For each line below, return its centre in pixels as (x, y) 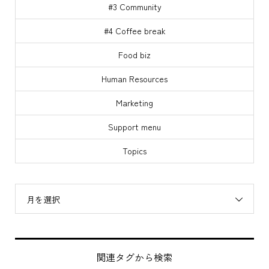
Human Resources (134, 78)
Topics (134, 150)
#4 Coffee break (134, 30)
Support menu (134, 126)
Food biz (134, 54)
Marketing (134, 102)
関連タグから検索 (134, 257)
